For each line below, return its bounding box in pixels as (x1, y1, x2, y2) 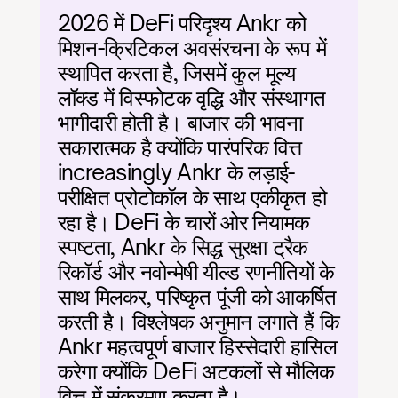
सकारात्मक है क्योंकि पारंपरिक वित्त (57, 134, 302, 161)
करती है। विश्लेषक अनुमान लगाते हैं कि (57, 308, 339, 335)
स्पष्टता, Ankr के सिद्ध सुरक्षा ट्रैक (57, 234, 308, 260)
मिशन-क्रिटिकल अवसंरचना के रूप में (57, 35, 326, 61)
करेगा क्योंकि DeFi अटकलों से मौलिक (57, 358, 335, 385)
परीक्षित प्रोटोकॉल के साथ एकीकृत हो (57, 184, 326, 211)
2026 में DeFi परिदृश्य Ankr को (57, 10, 306, 36)
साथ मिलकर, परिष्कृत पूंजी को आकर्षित (57, 283, 337, 310)
